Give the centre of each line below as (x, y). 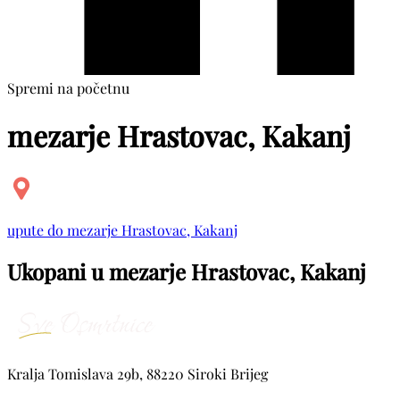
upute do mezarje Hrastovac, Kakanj (122, 229)
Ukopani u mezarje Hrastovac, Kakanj (187, 271)
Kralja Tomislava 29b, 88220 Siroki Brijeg (137, 373)
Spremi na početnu (68, 87)
